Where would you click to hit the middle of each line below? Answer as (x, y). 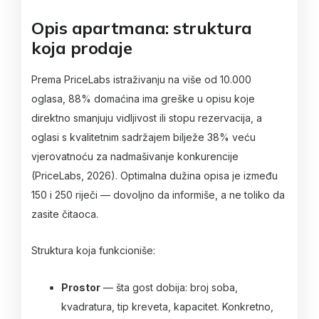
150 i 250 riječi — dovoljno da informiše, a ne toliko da (158, 194)
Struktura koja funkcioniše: (93, 251)
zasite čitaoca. (65, 214)
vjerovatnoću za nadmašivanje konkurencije (135, 156)
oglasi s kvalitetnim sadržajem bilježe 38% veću (143, 137)
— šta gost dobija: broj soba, (169, 287)
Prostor (81, 287)
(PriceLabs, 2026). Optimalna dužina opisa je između (155, 175)
